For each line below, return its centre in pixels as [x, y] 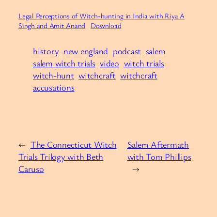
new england [86, 51]
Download [106, 25]
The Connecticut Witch [73, 144]
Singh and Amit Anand [52, 25]
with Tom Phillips [159, 156]
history [46, 51]
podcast [127, 51]
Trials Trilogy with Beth [61, 156]
